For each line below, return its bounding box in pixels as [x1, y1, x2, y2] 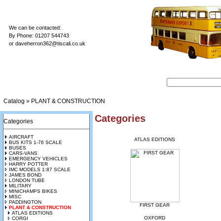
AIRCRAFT [9, 134, 34, 140]
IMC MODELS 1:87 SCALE [9, 167, 71, 172]
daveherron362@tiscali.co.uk [15, 40, 85, 46]
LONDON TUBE [9, 178, 45, 183]
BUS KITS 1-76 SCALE [9, 140, 62, 145]
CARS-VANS [9, 150, 37, 156]
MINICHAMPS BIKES [9, 188, 57, 194]
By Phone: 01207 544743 [9, 33, 69, 38]
